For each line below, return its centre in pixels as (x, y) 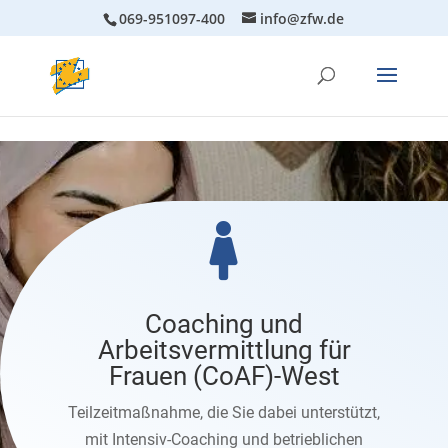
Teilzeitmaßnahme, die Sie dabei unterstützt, (224, 412)
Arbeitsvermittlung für (224, 350)
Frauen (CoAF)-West (224, 376)
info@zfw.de (302, 18)
